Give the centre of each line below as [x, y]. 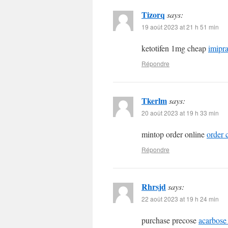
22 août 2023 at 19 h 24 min [180, 199]
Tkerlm [154, 101]
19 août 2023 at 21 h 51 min [180, 27]
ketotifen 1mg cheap [175, 48]
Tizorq [153, 15]
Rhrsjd [154, 187]
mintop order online [174, 134]
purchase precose [170, 220]
